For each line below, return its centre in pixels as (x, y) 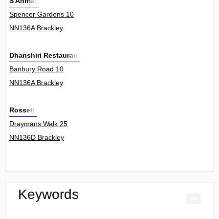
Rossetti (23, 110)
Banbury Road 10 (36, 69)
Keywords (48, 195)
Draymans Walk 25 (38, 124)
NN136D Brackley (37, 138)
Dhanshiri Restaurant (45, 55)
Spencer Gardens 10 (42, 14)
